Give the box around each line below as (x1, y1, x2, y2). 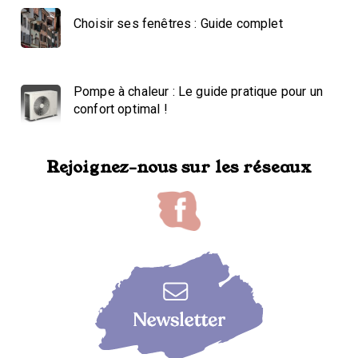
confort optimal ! (74, 101, 168, 117)
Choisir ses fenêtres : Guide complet (74, 16, 283, 32)
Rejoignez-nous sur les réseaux (46, 156, 312, 179)
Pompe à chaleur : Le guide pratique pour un (74, 84, 323, 100)
